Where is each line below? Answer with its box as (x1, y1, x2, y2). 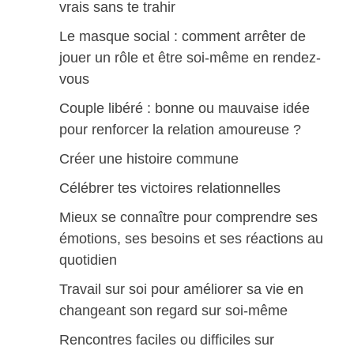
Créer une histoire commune (58, 151, 239, 167)
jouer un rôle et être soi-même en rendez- (58, 50, 321, 66)
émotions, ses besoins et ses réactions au (58, 231, 323, 247)
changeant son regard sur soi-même (58, 303, 288, 318)
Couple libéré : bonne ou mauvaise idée (58, 100, 310, 116)
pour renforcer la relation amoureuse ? (58, 122, 301, 137)
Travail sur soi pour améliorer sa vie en (58, 281, 303, 297)
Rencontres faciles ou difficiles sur (58, 332, 274, 348)
